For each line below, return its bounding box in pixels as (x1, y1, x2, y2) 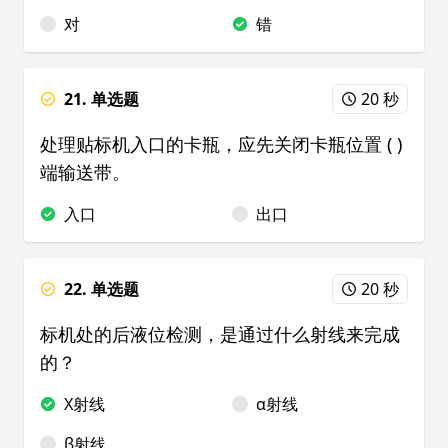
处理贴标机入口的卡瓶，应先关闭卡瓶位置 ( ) (40, 132, 402, 156)
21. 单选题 (64, 88, 139, 110)
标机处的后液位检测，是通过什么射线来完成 (40, 322, 400, 346)
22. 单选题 (64, 278, 139, 300)
